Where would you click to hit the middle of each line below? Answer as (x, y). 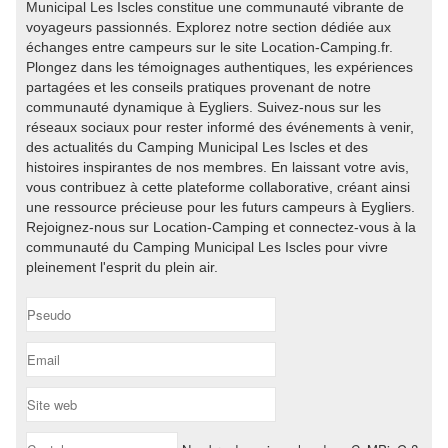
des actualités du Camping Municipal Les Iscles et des (197, 147)
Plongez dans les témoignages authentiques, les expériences (219, 67)
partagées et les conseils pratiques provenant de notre (198, 87)
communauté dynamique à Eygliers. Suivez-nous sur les (203, 107)
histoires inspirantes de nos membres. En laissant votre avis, (217, 167)
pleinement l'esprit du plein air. (122, 267)
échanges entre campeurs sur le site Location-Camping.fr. (209, 47)
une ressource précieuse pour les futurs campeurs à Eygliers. (220, 207)
